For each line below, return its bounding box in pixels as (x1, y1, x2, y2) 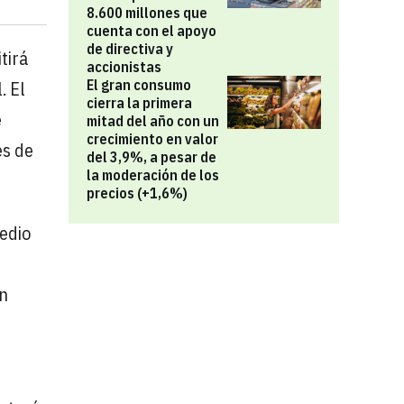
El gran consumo (87, 76, 191, 94)
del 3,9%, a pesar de (87, 148, 216, 166)
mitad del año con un (87, 112, 219, 130)
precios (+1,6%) (87, 184, 188, 202)
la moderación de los (87, 166, 219, 184)
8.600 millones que (87, 4, 207, 22)
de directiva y (87, 40, 173, 58)
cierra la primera (87, 94, 192, 112)
